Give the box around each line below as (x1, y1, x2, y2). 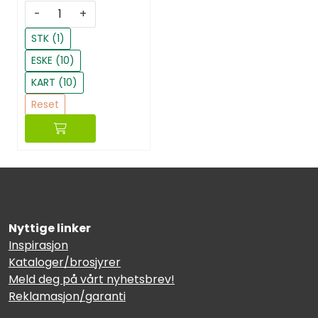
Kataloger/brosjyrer (9, 254, 121, 270)
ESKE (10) (31, 53, 75, 67)
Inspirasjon (9, 237, 68, 253)
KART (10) (31, 75, 77, 89)
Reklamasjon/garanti (9, 288, 126, 305)
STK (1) (31, 31, 65, 45)
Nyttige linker (9, 220, 91, 236)
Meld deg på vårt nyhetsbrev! (9, 271, 175, 287)
